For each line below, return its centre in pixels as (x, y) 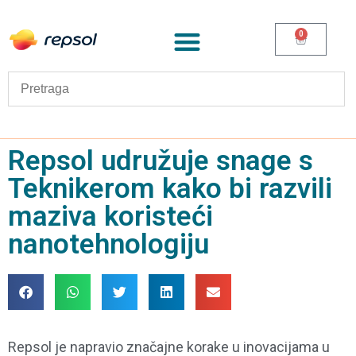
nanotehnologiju (108, 244)
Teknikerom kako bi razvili (170, 188)
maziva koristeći (110, 216)
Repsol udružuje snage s (161, 161)
